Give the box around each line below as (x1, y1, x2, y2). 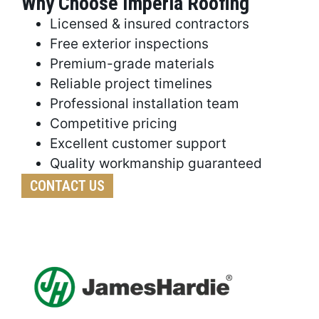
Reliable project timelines (50, 75, 212, 93)
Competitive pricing (50, 115, 177, 132)
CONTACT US (30, 177, 105, 195)
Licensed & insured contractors (50, 16, 249, 33)
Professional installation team (50, 95, 239, 113)
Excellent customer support (50, 135, 226, 152)
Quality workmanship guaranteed (50, 155, 262, 172)
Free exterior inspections (50, 36, 209, 53)
